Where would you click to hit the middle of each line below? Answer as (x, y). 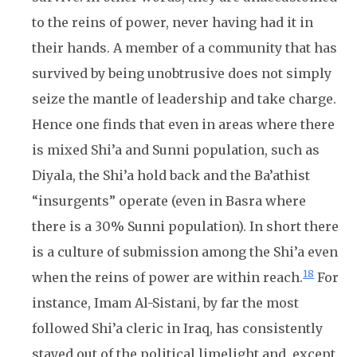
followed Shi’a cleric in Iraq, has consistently (177, 328)
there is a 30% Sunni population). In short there (185, 226)
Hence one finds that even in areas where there (183, 124)
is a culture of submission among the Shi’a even (185, 252)
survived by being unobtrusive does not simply (182, 73)
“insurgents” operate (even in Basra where (169, 201)
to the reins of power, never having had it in (173, 22)
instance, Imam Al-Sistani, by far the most (165, 303)
